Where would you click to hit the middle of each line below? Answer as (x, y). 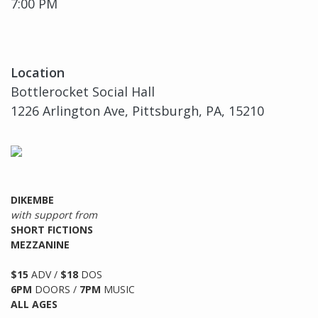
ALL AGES (34, 305)
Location (38, 73)
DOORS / (57, 290)
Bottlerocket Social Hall (83, 92)
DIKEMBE (32, 200)
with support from (54, 215)
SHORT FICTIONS (52, 230)
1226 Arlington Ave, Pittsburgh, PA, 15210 (137, 111)
